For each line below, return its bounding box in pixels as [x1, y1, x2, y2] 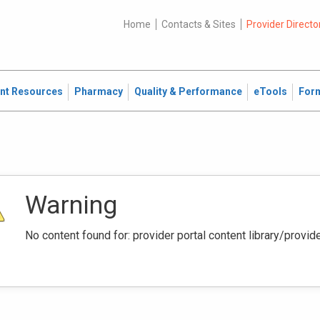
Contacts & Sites [161, 19, 236, 30]
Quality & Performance [134, 86, 242, 97]
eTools [254, 86, 287, 97]
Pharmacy [74, 86, 123, 97]
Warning [25, 190, 117, 220]
